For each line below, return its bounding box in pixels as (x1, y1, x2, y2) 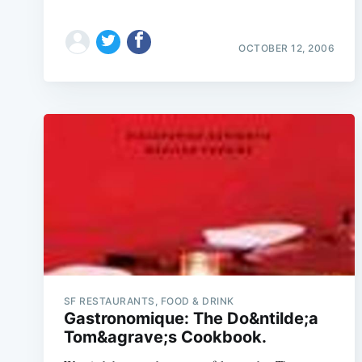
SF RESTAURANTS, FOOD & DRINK (63, 294, 234, 307)
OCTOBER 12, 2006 (238, 41, 335, 54)
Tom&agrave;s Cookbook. (63, 326, 267, 347)
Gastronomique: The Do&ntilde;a (63, 308, 318, 328)
